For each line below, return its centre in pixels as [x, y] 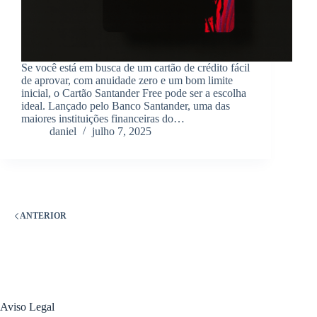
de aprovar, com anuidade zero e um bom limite [127, 81]
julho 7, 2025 [122, 132]
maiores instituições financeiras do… [103, 119]
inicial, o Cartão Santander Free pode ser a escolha [134, 93]
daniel [63, 132]
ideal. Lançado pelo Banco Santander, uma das [126, 106]
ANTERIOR [43, 215]
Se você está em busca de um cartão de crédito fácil [136, 68]
